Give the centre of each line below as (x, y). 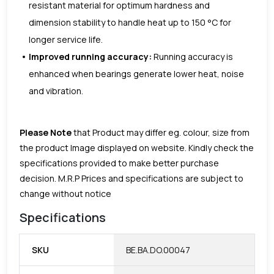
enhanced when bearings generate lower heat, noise (136, 73)
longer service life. (66, 39)
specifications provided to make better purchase (119, 163)
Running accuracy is (193, 56)
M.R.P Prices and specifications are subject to (150, 178)
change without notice (65, 193)
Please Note (46, 132)
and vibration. (57, 91)
